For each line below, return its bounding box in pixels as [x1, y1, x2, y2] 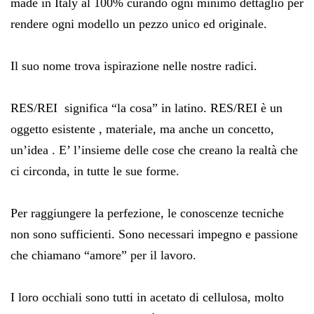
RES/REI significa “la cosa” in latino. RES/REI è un [11, 100, 282, 115]
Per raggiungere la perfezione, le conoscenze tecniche [11, 205, 284, 220]
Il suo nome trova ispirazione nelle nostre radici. [11, 58, 257, 73]
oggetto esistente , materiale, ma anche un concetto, [11, 121, 274, 136]
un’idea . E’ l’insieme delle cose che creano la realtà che [11, 142, 298, 157]
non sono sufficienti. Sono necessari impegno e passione [11, 226, 298, 241]
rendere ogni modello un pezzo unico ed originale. [11, 16, 267, 31]
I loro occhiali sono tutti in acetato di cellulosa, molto [11, 289, 284, 304]
